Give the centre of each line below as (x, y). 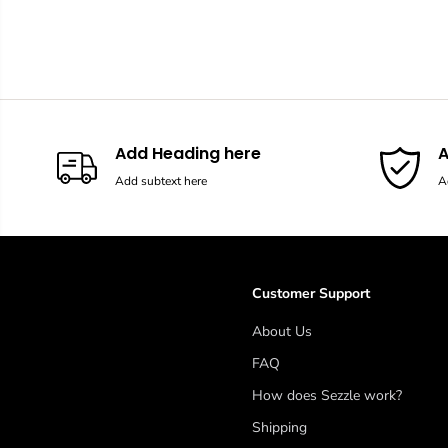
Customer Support (311, 293)
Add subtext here (161, 181)
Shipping (279, 427)
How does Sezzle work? (327, 395)
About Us (282, 331)
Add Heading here (188, 153)
